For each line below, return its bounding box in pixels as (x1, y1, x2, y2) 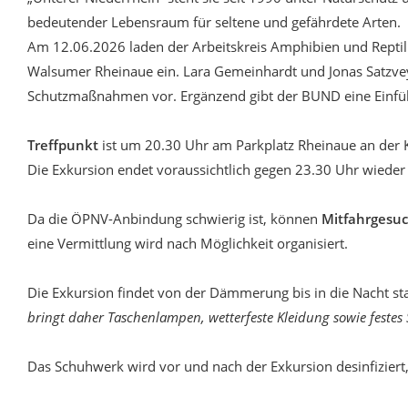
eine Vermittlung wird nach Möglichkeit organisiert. (27, 234, 348, 252)
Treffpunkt (27, 136, 98, 154)
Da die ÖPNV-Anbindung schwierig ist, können (27, 209, 321, 228)
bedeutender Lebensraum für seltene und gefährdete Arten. (27, 13, 401, 31)
